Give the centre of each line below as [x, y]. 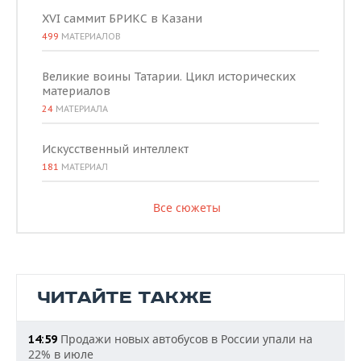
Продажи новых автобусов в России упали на [185, 339]
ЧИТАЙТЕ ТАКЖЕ [124, 298]
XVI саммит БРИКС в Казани [122, 19]
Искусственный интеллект [115, 149]
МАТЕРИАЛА [81, 109]
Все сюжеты [187, 207]
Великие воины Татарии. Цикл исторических [169, 77]
